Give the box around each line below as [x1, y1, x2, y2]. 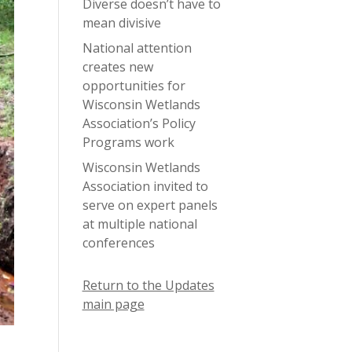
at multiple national [82, 215, 197, 233]
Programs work [82, 134, 174, 151]
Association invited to [82, 178, 208, 195]
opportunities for [82, 77, 185, 94]
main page [82, 295, 145, 313]
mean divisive [82, 14, 161, 31]
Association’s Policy [82, 115, 196, 132]
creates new [82, 58, 153, 75]
